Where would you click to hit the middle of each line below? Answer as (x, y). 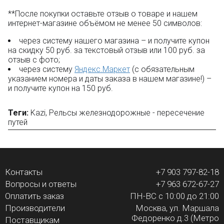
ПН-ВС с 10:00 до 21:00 (174, 196)
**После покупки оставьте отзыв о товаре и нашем (103, 14)
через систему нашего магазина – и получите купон (114, 41)
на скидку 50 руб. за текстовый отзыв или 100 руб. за (106, 50)
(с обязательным (162, 69)
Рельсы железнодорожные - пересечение (127, 113)
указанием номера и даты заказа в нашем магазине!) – (110, 79)
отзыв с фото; (34, 60)
